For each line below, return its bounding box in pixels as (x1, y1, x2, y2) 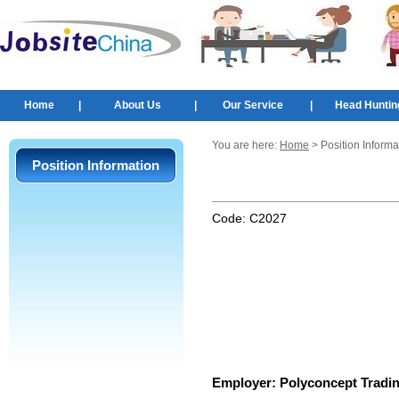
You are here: (212, 139, 280, 151)
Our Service (223, 99, 284, 111)
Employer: (212, 375, 280, 390)
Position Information (32, 158, 159, 173)
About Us (114, 99, 161, 111)
